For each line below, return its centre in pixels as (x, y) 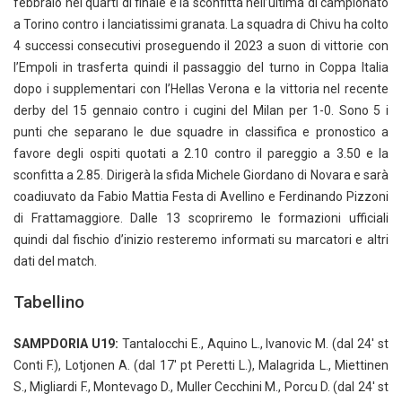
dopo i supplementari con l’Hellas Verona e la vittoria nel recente (201, 89)
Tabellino (49, 302)
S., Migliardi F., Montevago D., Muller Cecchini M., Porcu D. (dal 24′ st (201, 387)
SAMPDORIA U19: (66, 344)
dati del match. (55, 262)
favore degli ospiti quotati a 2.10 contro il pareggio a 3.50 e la (201, 154)
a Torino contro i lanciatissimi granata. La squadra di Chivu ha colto (201, 25)
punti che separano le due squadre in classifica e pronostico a (201, 132)
